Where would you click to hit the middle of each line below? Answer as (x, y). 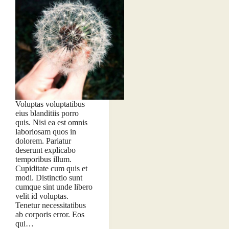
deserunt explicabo (45, 150)
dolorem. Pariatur (43, 141)
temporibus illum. (43, 159)
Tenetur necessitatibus (51, 205)
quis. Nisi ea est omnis (51, 122)
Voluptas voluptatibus (50, 104)
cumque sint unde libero (54, 187)
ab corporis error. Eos (50, 214)
